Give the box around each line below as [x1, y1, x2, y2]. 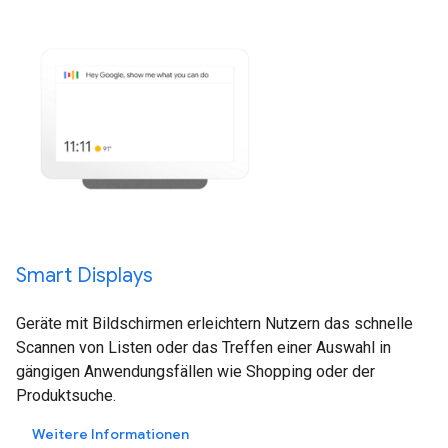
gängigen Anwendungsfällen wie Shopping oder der [16, 362, 375, 382]
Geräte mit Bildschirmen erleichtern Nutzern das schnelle [16, 314, 413, 334]
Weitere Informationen [32, 425, 189, 444]
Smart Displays [16, 263, 153, 289]
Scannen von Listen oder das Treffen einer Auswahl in [16, 338, 391, 358]
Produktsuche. [16, 386, 116, 406]
